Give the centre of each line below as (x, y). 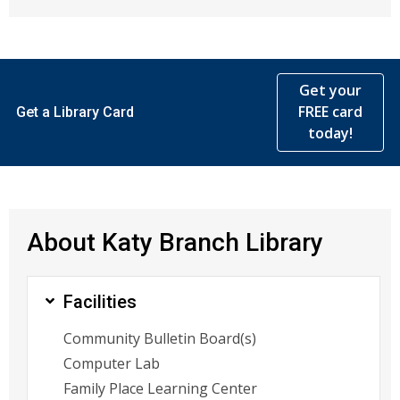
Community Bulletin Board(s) (160, 338)
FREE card (330, 112)
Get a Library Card (75, 112)
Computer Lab (112, 363)
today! (330, 133)
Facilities (100, 301)
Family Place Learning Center (160, 388)
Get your (330, 90)
